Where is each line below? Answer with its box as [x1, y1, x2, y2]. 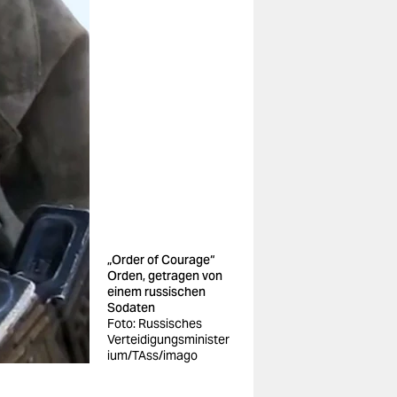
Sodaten [107, 300, 155, 315]
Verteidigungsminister [107, 331, 230, 347]
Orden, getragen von [107, 268, 222, 284]
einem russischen [107, 284, 206, 300]
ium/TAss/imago [107, 347, 198, 363]
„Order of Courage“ [107, 252, 214, 268]
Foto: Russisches [107, 315, 202, 331]
